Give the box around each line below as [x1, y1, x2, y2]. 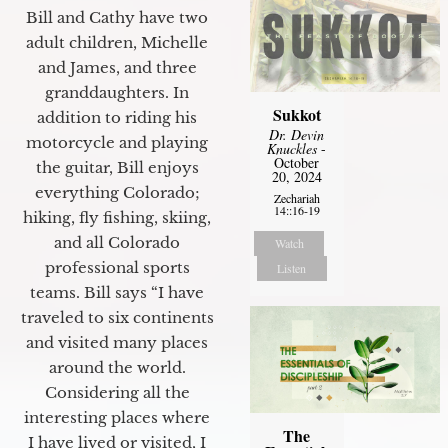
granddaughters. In [45, 82, 189, 102]
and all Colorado [54, 232, 180, 252]
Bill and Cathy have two [26, 7, 208, 27]
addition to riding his [37, 107, 197, 127]
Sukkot [272, 102, 321, 126]
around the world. [48, 357, 186, 377]
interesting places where [24, 407, 210, 427]
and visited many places [26, 332, 208, 352]
